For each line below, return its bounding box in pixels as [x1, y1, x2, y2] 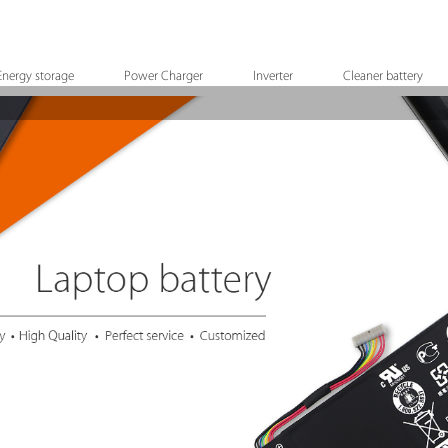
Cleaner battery [343, 69, 423, 83]
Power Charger [124, 69, 203, 83]
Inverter [253, 69, 293, 83]
